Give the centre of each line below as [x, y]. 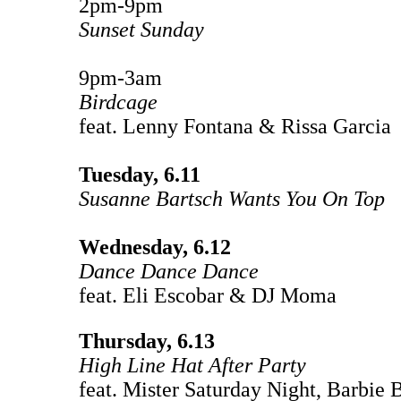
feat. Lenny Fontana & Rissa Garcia [235, 126]
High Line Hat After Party [192, 365]
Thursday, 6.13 [147, 341]
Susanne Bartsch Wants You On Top [232, 198]
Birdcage [121, 102]
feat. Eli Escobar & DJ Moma [208, 295]
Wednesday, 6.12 [155, 247]
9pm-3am [120, 77]
